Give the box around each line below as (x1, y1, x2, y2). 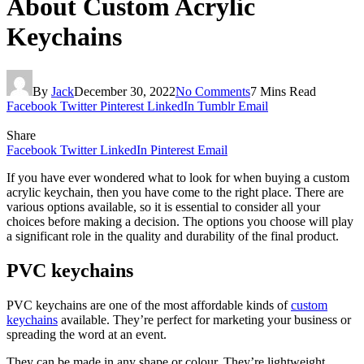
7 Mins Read (250, 84, 316, 98)
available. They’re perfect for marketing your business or (58, 312, 351, 327)
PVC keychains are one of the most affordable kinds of (6, 297, 291, 312)
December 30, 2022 (74, 84, 175, 98)
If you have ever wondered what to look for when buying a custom (6, 170, 349, 184)
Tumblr (197, 98, 235, 113)
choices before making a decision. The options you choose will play (6, 214, 353, 228)
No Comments (175, 84, 250, 98)
